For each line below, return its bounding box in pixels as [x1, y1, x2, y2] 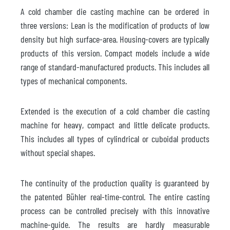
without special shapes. [21, 146, 95, 158]
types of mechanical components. [21, 74, 127, 86]
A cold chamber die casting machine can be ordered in [21, 5, 209, 17]
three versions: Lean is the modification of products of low [21, 19, 209, 31]
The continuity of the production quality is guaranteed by [21, 177, 209, 188]
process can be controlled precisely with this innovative [21, 204, 209, 216]
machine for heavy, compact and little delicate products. [21, 119, 209, 130]
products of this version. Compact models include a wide [21, 47, 209, 59]
